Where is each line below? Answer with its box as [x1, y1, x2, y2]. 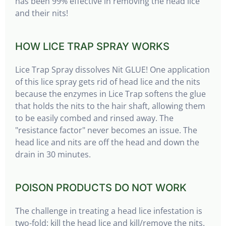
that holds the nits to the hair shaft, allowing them [15, 100, 205, 111]
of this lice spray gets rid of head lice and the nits [15, 76, 200, 87]
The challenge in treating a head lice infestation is [15, 205, 202, 216]
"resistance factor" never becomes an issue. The [15, 125, 197, 136]
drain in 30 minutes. [15, 149, 91, 160]
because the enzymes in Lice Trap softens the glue [15, 88, 206, 99]
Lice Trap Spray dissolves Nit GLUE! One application [15, 64, 210, 75]
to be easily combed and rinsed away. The [15, 112, 174, 124]
